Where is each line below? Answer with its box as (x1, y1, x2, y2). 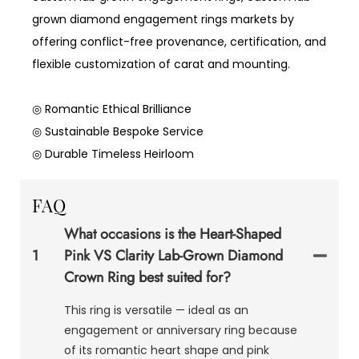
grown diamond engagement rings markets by (32, 10, 294, 27)
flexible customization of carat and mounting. (32, 55, 290, 72)
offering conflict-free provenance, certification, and (32, 33, 326, 50)
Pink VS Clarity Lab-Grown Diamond (64, 244, 283, 266)
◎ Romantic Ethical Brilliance (32, 100, 195, 117)
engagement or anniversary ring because (64, 321, 297, 338)
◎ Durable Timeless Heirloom (32, 145, 194, 162)
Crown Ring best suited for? (64, 266, 231, 288)
